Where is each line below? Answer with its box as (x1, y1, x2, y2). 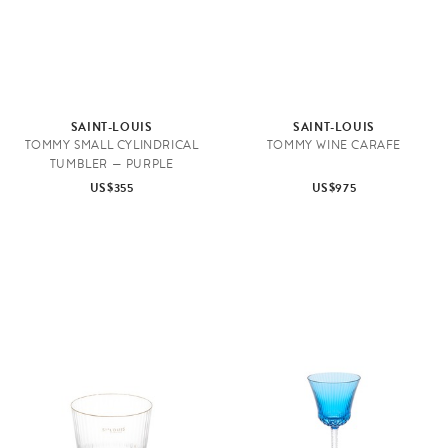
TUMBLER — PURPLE (49, 154, 174, 173)
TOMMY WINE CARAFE (266, 135, 402, 154)
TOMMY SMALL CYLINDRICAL (24, 135, 199, 154)
